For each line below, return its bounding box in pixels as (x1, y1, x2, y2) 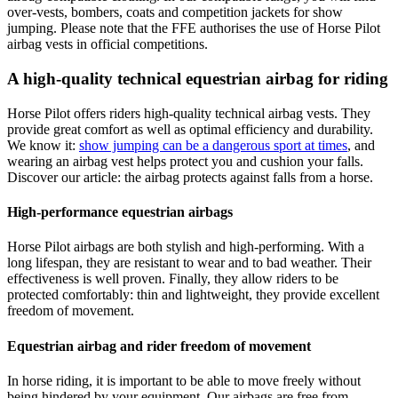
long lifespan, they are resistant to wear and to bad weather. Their (7, 255, 371, 271)
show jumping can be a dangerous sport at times (79, 137, 347, 153)
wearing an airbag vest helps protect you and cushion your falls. (7, 153, 363, 169)
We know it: (7, 137, 79, 153)
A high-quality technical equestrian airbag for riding (7, 69, 388, 89)
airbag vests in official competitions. (7, 36, 208, 52)
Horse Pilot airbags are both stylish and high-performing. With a (7, 239, 364, 255)
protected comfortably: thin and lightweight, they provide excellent (7, 287, 379, 303)
